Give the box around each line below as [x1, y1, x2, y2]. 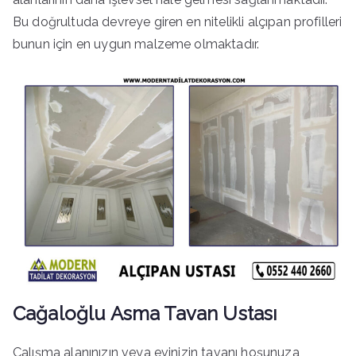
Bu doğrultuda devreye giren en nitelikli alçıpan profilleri [13, 14, 342, 29]
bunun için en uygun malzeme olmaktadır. [13, 36, 263, 52]
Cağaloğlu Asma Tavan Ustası [13, 301, 277, 325]
